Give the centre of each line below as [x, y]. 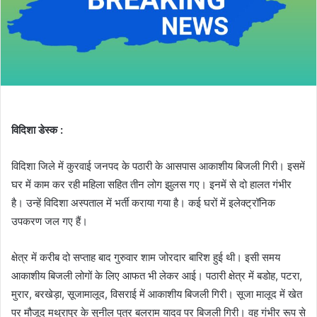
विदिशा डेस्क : [37, 129]
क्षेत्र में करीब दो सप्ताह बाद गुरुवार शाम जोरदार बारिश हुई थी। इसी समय [146, 257]
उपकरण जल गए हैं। [50, 221]
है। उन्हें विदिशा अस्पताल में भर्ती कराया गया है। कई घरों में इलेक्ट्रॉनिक [143, 202]
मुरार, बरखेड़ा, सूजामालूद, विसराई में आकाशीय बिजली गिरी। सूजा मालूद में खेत [157, 294]
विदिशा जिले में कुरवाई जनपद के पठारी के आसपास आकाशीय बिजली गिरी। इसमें [158, 166]
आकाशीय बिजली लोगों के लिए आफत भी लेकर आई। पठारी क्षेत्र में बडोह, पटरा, [157, 275]
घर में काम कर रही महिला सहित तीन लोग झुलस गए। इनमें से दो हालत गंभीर [151, 184]
